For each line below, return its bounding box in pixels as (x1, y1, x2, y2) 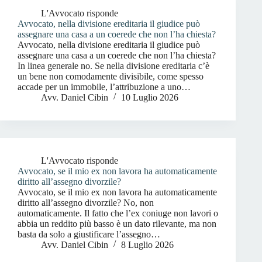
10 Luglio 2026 (121, 92, 178, 102)
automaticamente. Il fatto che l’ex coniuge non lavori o (18, 208, 218, 218)
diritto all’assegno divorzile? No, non (18, 198, 154, 208)
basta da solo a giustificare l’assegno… (18, 229, 160, 239)
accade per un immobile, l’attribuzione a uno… (18, 82, 191, 92)
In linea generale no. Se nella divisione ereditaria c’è (18, 61, 209, 71)
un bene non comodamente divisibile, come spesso (18, 71, 204, 81)
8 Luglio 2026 (121, 240, 174, 250)
